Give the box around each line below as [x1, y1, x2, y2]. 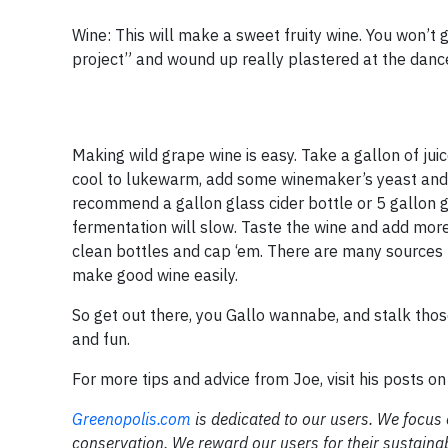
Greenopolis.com [72, 409, 191, 429]
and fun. [72, 329, 130, 349]
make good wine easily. [72, 265, 238, 285]
